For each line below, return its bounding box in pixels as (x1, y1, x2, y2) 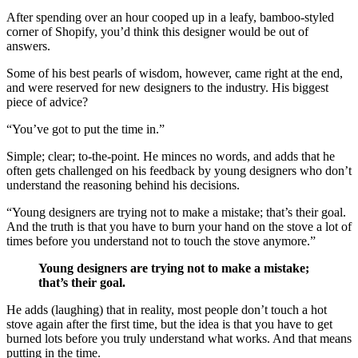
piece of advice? (6, 94, 88, 109)
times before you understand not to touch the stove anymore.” (6, 233, 316, 248)
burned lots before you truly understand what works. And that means (6, 331, 352, 345)
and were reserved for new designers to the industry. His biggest (6, 80, 328, 94)
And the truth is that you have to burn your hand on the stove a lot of (6, 219, 352, 233)
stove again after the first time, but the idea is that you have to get (6, 316, 332, 331)
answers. (6, 38, 50, 53)
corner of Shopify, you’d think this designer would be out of (6, 24, 308, 38)
